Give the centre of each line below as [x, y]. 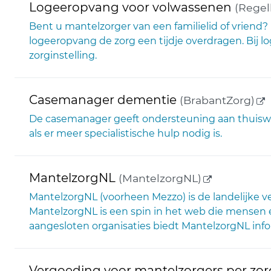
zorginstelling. [63, 55]
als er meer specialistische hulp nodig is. [126, 133]
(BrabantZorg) [216, 100]
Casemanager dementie [103, 100]
